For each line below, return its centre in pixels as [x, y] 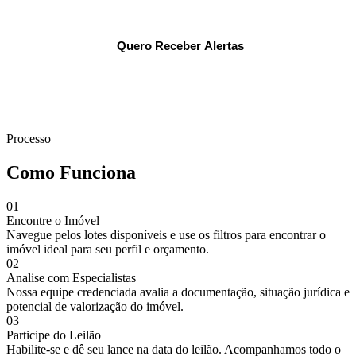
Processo [29, 138]
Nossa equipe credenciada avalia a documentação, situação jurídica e [178, 292]
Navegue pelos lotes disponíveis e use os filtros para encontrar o [166, 234]
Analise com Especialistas [71, 277]
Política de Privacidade [255, 80]
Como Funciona [71, 172]
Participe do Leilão [54, 335]
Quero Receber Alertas [180, 45]
